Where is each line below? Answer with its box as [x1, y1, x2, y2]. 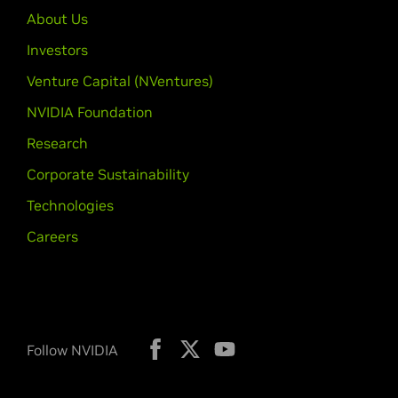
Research [27, 134, 88, 152]
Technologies [27, 196, 114, 214]
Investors [27, 41, 88, 59]
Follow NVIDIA [27, 341, 118, 359]
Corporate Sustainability [27, 165, 189, 183]
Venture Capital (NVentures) [27, 72, 213, 90]
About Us [27, 10, 88, 28]
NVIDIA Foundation [27, 103, 153, 121]
